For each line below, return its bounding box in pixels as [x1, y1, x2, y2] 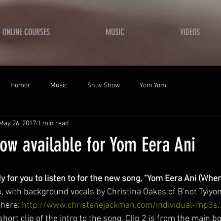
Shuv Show [87, 81, 120, 90]
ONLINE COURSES [2, 27, 50, 37]
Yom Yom [140, 81, 166, 90]
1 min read [37, 119, 69, 128]
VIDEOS [180, 27, 200, 37]
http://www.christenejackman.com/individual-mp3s [22, 200, 218, 211]
